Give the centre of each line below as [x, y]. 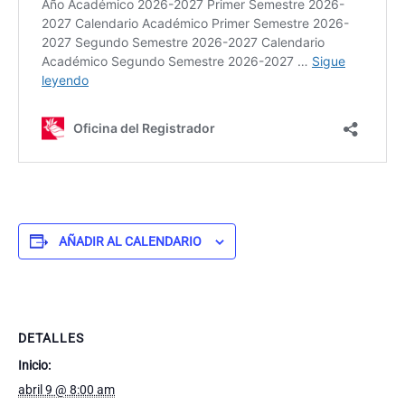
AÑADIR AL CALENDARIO [130, 241]
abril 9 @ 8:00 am [66, 390]
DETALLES [51, 338]
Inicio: [34, 365]
